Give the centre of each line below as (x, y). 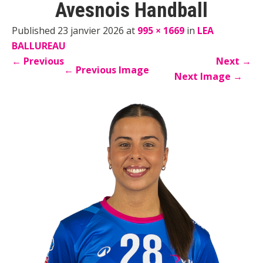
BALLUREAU (39, 45)
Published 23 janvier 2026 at (75, 30)
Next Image (204, 76)
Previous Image (111, 70)
